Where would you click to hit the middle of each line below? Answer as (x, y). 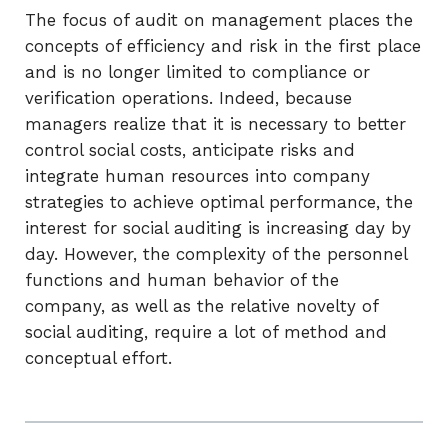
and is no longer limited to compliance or (197, 72)
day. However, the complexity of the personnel (216, 254)
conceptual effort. (98, 358)
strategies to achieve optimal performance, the (219, 202)
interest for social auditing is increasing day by (218, 228)
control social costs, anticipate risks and (190, 150)
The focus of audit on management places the (219, 20)
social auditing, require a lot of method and (206, 332)
